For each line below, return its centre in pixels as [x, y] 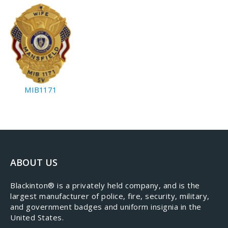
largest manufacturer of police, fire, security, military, [110, 196]
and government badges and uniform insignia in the [106, 207]
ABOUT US [34, 162]
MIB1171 [41, 90]
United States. [37, 217]
